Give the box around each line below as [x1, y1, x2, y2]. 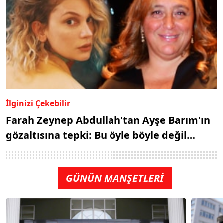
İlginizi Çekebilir [6, 98, 70, 109]
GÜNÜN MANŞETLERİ [65, 171, 164, 185]
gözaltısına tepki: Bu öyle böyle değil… [6, 128, 195, 142]
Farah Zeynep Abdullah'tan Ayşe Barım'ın [6, 113, 210, 127]
